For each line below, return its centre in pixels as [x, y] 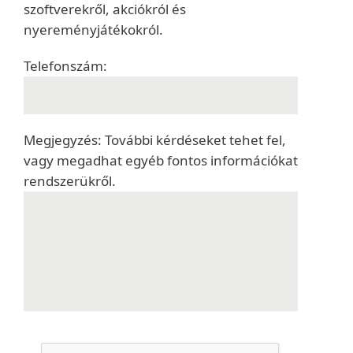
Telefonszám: [65, 66]
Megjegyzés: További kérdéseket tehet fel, [155, 140]
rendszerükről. [70, 181]
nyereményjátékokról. [93, 30]
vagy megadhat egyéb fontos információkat [161, 160]
